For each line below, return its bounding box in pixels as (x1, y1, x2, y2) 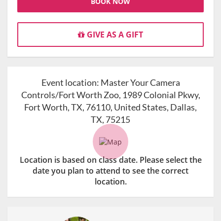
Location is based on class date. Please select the (19, 154, 202, 165)
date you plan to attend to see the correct (33, 165, 188, 176)
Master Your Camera (100, 77, 180, 88)
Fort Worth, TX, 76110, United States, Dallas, (24, 102, 197, 113)
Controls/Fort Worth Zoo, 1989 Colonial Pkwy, (21, 89, 200, 101)
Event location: (41, 77, 101, 88)
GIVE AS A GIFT (85, 29, 143, 40)
